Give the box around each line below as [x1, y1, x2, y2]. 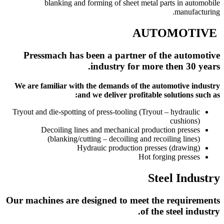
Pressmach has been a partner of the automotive [23, 50, 220, 61]
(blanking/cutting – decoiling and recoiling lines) [47, 134, 200, 143]
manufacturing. [174, 7, 220, 16]
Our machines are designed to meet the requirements [6, 194, 220, 205]
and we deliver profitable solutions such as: [77, 90, 220, 99]
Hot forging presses [138, 152, 200, 161]
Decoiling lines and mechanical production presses [41, 125, 200, 134]
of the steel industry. [140, 205, 220, 216]
